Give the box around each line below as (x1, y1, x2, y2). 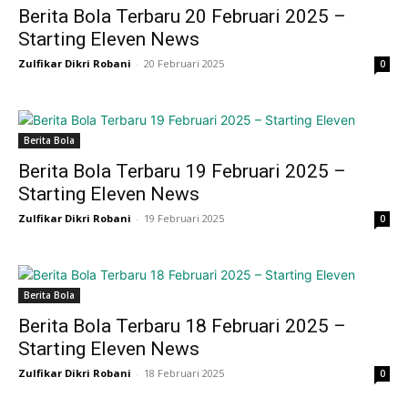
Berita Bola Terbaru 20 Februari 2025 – (18, 5, 346, 27)
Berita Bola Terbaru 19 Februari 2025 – (18, 159, 346, 182)
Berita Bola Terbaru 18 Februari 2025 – (18, 314, 346, 337)
